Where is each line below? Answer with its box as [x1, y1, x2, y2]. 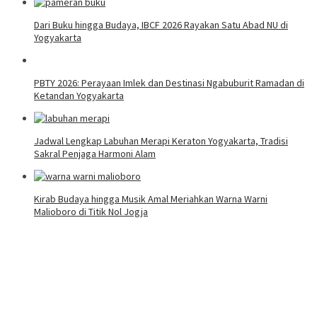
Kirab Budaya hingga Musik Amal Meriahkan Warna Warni [34, 192, 267, 206]
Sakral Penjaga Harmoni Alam [34, 147, 156, 161]
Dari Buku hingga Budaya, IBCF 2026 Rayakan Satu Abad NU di [34, 18, 288, 32]
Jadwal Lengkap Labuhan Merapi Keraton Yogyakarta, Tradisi [34, 134, 288, 148]
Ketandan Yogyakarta [34, 89, 124, 103]
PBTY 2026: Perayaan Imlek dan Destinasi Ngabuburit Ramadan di [34, 76, 304, 90]
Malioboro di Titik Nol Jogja [34, 205, 148, 219]
